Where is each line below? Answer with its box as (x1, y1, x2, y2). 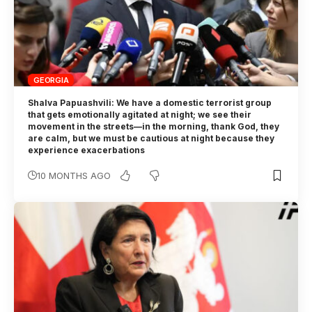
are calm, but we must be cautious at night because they (28, 133, 275, 144)
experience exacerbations (28, 145, 148, 156)
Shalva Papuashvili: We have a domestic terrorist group (28, 97, 272, 109)
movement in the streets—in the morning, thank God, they (28, 121, 280, 132)
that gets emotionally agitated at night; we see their (28, 109, 252, 120)
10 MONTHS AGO (37, 170, 111, 182)
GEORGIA (33, 75, 69, 85)
